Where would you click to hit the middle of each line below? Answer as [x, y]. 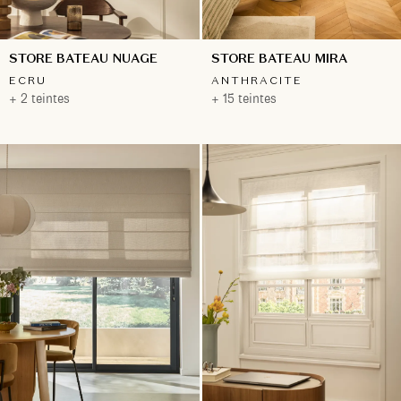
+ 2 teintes [39, 99]
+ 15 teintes [243, 99]
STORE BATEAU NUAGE [83, 59]
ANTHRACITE [256, 81]
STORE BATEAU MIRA [279, 59]
